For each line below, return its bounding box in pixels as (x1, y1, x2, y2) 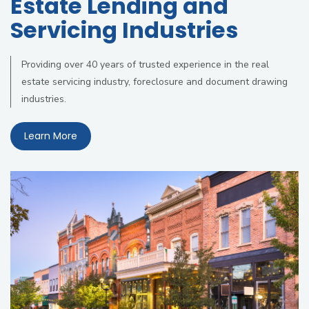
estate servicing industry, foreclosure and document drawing (21, 75, 288, 88)
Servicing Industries (10, 14, 238, 46)
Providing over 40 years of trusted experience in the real (21, 58, 269, 71)
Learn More (24, 129, 77, 143)
